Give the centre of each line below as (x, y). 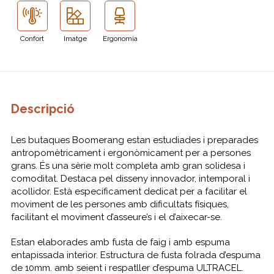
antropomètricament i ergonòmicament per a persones (131, 153)
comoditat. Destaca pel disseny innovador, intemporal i (130, 179)
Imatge (75, 39)
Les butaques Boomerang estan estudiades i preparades (134, 140)
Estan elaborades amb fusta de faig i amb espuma (120, 243)
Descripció (43, 109)
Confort (32, 39)
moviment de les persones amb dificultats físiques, (120, 205)
